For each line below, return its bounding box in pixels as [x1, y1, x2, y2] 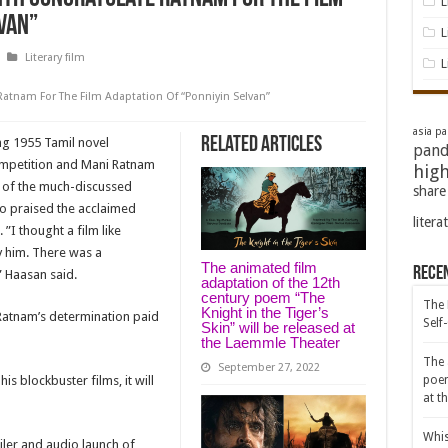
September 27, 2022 [217, 360, 320, 374]
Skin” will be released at [200, 318, 355, 336]
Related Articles [200, 134, 322, 157]
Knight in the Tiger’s [200, 303, 329, 321]
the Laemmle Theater [200, 333, 340, 351]
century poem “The [200, 288, 325, 306]
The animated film [200, 258, 317, 276]
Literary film [24, 51, 85, 64]
